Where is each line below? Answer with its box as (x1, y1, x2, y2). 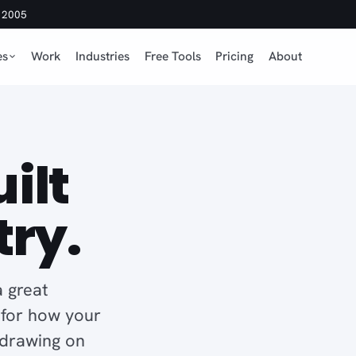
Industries (75, 48, 130, 64)
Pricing (215, 48, 254, 64)
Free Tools (144, 48, 201, 64)
